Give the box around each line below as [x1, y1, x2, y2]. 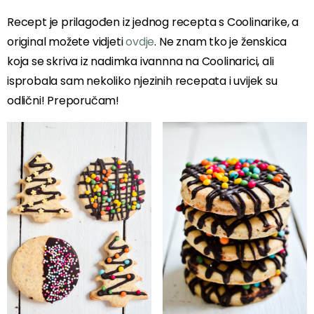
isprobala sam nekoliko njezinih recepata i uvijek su [7, 73, 278, 90]
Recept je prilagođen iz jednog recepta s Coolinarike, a [7, 14, 299, 31]
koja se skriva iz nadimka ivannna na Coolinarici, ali [7, 53, 274, 70]
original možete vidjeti [7, 34, 126, 50]
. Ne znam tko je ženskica [154, 34, 287, 50]
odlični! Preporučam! [7, 93, 119, 109]
